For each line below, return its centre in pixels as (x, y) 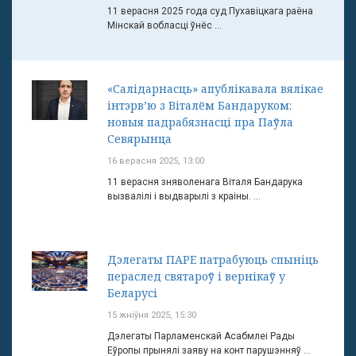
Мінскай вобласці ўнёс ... (164, 25)
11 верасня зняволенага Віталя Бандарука (205, 182)
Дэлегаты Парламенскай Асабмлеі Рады (201, 336)
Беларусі (132, 293)
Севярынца (139, 139)
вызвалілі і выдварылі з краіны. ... (184, 196)
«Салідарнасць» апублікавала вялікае (215, 89)
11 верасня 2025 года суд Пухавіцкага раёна (210, 11)
